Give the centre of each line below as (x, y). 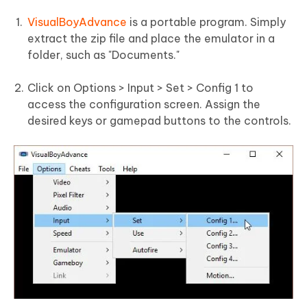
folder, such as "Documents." (103, 55)
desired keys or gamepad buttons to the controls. (159, 121)
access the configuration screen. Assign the (144, 105)
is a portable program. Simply (206, 22)
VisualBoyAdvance (77, 22)
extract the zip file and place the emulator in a (151, 39)
